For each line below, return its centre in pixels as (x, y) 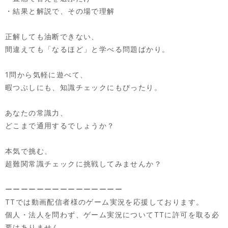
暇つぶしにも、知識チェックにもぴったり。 (83, 87)
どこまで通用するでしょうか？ (60, 125)
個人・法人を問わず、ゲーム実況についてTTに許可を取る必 (112, 214)
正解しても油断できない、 (52, 36)
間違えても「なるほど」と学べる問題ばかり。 (88, 49)
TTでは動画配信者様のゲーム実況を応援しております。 (105, 202)
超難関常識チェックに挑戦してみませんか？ (83, 163)
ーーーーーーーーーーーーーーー (64, 189)
